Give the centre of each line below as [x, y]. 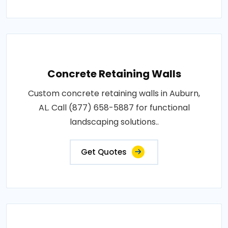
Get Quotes [104, 152]
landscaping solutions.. [114, 122]
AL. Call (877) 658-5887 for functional [114, 108]
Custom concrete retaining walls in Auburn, [114, 94]
